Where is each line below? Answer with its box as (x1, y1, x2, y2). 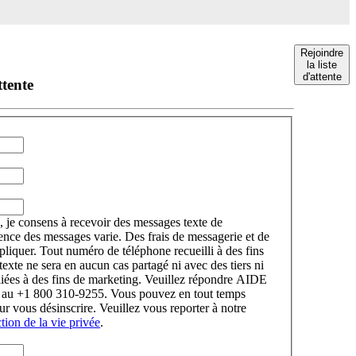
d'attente (302, 71, 342, 83)
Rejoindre (300, 47, 343, 59)
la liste (307, 59, 337, 71)
